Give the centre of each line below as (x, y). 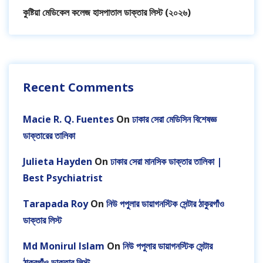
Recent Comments (78, 87)
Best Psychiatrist (63, 178)
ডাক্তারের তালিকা (49, 136)
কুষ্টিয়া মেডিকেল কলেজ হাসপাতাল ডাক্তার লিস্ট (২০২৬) (107, 13)
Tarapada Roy (55, 204)
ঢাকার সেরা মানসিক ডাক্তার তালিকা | (166, 162)
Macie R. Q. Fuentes (68, 119)
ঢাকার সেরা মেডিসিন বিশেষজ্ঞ (174, 119)
